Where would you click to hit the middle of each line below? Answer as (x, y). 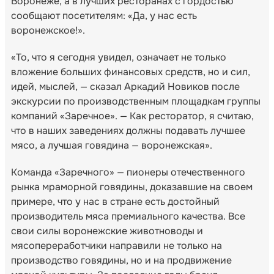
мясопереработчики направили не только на (117, 245)
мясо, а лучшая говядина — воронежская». (112, 145)
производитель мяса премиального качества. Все (128, 216)
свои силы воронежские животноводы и (107, 231)
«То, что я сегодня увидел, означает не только (119, 57)
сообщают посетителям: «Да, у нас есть (104, 15)
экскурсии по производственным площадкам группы (136, 101)
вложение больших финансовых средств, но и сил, (131, 72)
